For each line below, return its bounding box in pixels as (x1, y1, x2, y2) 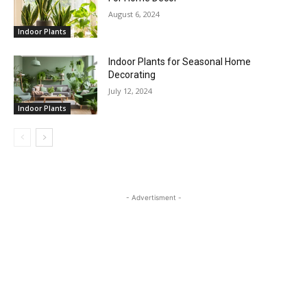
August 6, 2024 (108, 9, 160, 20)
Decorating (108, 69, 156, 81)
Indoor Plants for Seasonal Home (108, 56, 251, 68)
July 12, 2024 (108, 86, 153, 97)
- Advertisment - (125, 193, 182, 201)
